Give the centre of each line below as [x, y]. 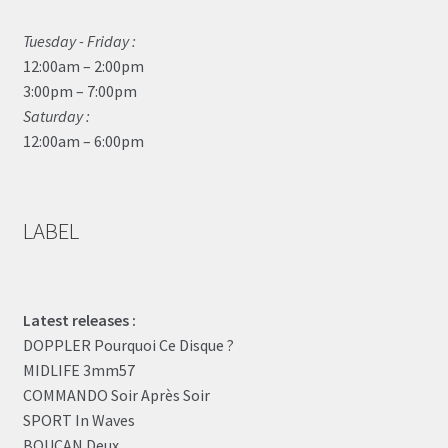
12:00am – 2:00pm [83, 65]
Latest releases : [79, 320]
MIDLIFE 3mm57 [78, 370]
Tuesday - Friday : [79, 40]
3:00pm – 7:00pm [79, 90]
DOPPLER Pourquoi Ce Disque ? [128, 345]
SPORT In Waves [78, 420]
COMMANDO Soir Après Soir [116, 395]
